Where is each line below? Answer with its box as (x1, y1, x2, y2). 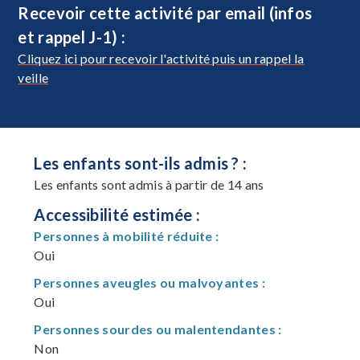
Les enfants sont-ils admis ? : (34, 153, 247, 173)
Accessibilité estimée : (34, 204, 201, 224)
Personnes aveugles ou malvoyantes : (34, 274, 265, 290)
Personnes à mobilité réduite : (34, 227, 219, 243)
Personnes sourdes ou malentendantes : (34, 321, 282, 337)
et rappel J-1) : (18, 27, 126, 47)
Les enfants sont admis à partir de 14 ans (34, 176, 264, 192)
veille (18, 69, 49, 85)
